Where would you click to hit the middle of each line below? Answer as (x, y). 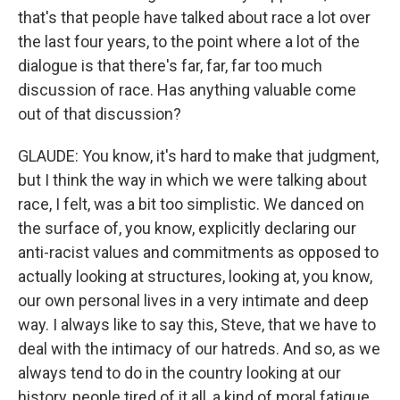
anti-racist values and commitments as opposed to (198, 252)
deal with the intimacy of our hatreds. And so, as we (199, 349)
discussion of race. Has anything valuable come (187, 90)
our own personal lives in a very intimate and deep (193, 300)
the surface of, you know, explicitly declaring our (187, 228)
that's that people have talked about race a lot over (194, 17)
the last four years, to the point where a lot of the (189, 42)
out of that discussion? (100, 114)
